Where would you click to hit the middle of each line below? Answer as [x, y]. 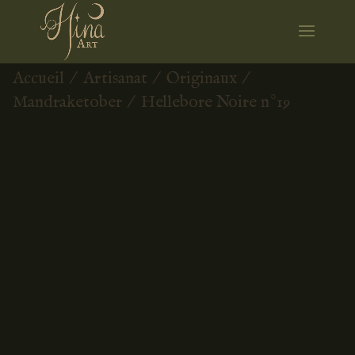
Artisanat [115, 73]
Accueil [38, 73]
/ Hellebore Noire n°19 [206, 97]
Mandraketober [67, 97]
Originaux [202, 73]
